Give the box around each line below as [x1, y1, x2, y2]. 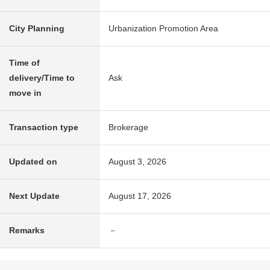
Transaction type [9, 122, 78, 133]
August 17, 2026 [108, 191, 171, 201]
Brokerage [108, 122, 148, 133]
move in [9, 88, 42, 98]
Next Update [9, 191, 60, 201]
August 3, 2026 [108, 157, 166, 167]
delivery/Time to [9, 73, 75, 83]
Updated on [9, 157, 57, 167]
